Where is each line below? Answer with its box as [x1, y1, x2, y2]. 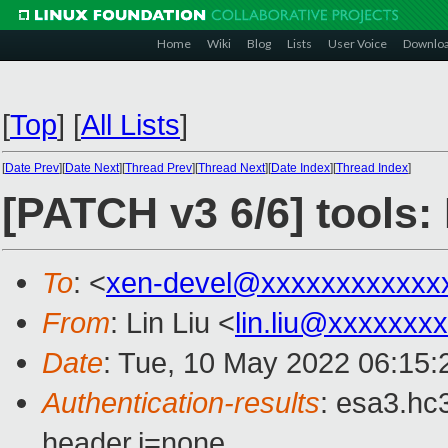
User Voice [328, 36, 387, 51]
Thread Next [198, 161, 265, 175]
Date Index [271, 161, 330, 175]
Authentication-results [42, 386, 320, 420]
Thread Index [336, 161, 408, 175]
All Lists [81, 108, 180, 141]
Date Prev [5, 161, 59, 175]
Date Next [65, 161, 119, 175]
